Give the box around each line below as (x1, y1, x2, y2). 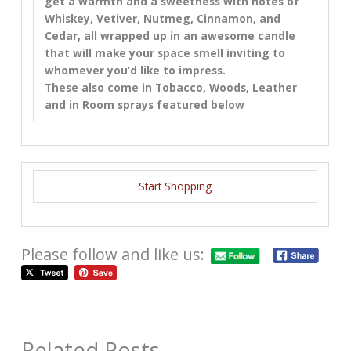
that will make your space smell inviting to (44, 45, 285, 61)
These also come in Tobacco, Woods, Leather (44, 80, 297, 96)
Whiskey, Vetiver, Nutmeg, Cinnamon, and (44, 11, 280, 27)
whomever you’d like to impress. (44, 63, 229, 78)
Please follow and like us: (21, 244, 205, 266)
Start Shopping (139, 178, 212, 194)
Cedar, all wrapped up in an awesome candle (44, 28, 295, 44)
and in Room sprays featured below (44, 97, 244, 113)
